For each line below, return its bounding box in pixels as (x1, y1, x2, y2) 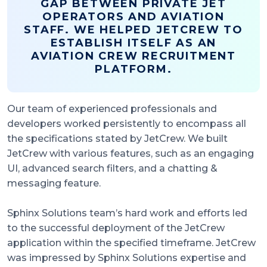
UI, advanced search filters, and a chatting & (7, 163, 218, 175)
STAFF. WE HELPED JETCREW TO (24, 23, 243, 37)
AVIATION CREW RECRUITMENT (31, 49, 236, 63)
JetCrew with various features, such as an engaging (7, 148, 254, 160)
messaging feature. (7, 178, 101, 190)
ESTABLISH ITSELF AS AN (50, 36, 217, 50)
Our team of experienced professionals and (7, 103, 217, 115)
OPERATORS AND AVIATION (42, 10, 225, 24)
